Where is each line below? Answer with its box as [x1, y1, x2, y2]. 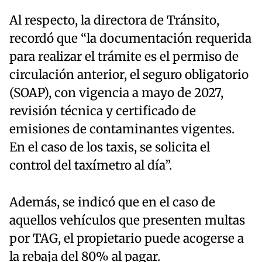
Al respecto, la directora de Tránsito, [9, 13, 219, 29]
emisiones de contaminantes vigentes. [9, 122, 235, 137]
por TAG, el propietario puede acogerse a [9, 231, 244, 247]
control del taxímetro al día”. [9, 158, 172, 174]
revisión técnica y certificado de [9, 104, 196, 119]
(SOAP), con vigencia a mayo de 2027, [9, 85, 223, 101]
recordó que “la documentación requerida [9, 31, 251, 47]
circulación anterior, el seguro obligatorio [9, 67, 249, 83]
